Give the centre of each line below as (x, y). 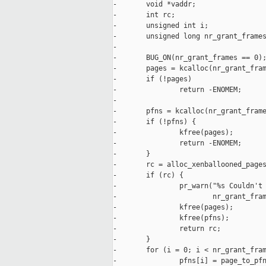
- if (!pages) (152, 79)
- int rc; (144, 15)
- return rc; (167, 229)
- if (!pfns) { (154, 122)
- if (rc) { (148, 175)
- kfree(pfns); (171, 218)
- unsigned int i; (161, 26)
